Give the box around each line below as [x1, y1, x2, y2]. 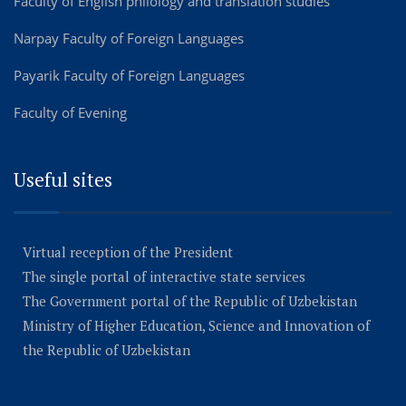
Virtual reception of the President [23, 242, 233, 261]
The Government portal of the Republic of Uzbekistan [23, 291, 357, 310]
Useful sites [14, 166, 112, 192]
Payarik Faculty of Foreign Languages [14, 65, 245, 84]
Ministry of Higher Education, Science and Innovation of [23, 315, 370, 334]
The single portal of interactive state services [23, 266, 305, 285]
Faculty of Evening [14, 102, 127, 121]
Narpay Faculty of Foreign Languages [14, 28, 244, 47]
